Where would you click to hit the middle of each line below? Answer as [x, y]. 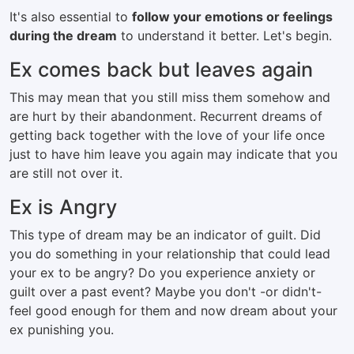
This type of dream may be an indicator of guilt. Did [165, 235]
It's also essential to [71, 17]
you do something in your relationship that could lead [170, 254]
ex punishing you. [62, 330]
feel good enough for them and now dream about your [173, 311]
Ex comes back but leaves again [161, 70]
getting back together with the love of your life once [167, 135]
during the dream [63, 36]
